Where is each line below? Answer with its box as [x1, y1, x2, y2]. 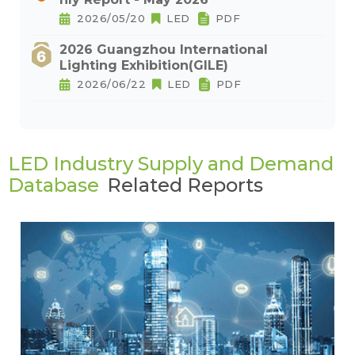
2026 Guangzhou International [59, 42, 268, 58]
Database [8, 174, 99, 197]
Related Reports [107, 174, 263, 197]
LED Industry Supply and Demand [8, 152, 334, 176]
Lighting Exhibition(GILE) [59, 58, 228, 74]
